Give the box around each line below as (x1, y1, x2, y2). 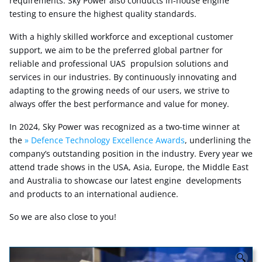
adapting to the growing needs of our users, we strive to (9, 85, 229, 96)
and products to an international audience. (9, 188, 178, 199)
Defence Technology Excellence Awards (31, 135, 185, 146)
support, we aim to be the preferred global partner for (9, 44, 223, 56)
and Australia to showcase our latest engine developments (9, 175, 242, 186)
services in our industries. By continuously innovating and (9, 71, 237, 82)
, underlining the (185, 135, 251, 146)
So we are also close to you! (9, 211, 116, 222)
